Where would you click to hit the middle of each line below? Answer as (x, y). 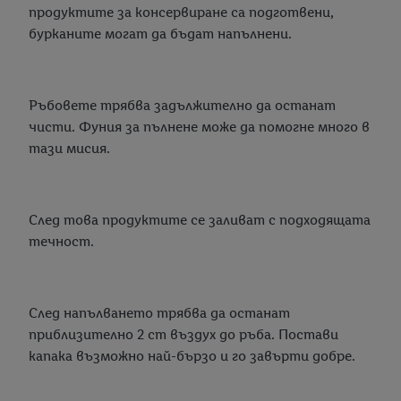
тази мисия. (69, 149)
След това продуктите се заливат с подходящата (200, 220)
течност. (61, 242)
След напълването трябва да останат (159, 313)
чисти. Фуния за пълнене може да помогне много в (199, 127)
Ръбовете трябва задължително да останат (182, 106)
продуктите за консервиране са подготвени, (181, 13)
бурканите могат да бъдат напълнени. (160, 34)
